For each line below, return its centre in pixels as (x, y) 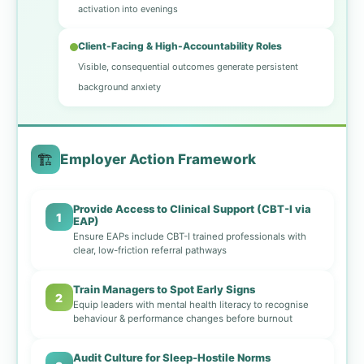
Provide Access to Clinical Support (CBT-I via (192, 209)
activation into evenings (128, 9)
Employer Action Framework (158, 160)
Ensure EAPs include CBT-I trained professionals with (189, 237)
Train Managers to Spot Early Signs (164, 290)
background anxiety (119, 87)
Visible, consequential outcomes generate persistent (188, 67)
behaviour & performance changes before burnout (182, 319)
